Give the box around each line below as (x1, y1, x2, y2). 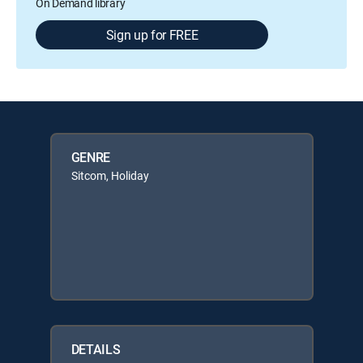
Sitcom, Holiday (70, 168, 149, 183)
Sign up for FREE (105, 26, 199, 44)
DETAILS (70, 340, 121, 358)
